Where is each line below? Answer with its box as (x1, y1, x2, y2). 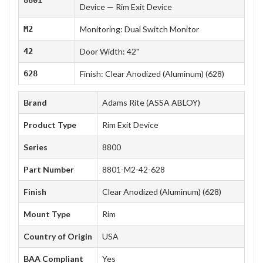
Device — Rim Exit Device (80, 1, 172, 12)
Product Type (23, 119, 76, 130)
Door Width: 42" (80, 46, 139, 56)
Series (23, 141, 48, 152)
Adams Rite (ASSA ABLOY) (102, 97, 200, 107)
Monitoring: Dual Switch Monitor (80, 23, 199, 34)
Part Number (23, 164, 74, 174)
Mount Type (23, 208, 70, 219)
